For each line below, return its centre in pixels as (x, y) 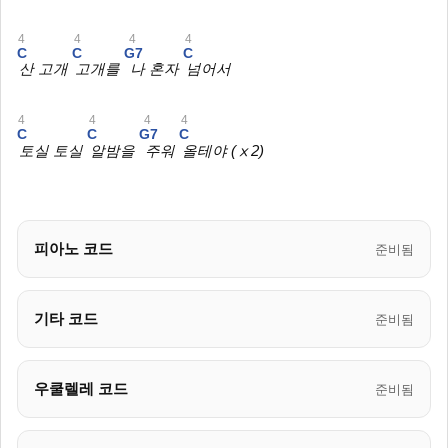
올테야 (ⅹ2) (222, 151)
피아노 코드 (73, 249)
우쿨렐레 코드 (81, 389)
